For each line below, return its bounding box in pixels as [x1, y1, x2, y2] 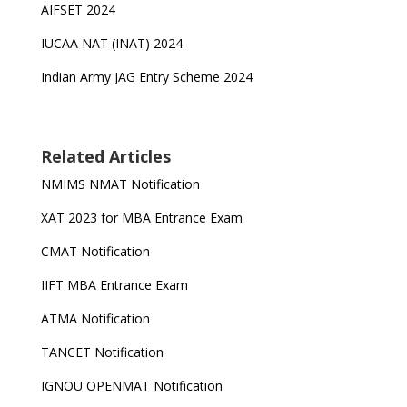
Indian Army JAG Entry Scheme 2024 [40, 68, 253, 85]
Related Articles [40, 145, 171, 167]
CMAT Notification [40, 243, 150, 260]
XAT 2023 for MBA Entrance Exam [40, 209, 243, 226]
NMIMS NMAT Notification [40, 175, 200, 193]
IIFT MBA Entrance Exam [40, 276, 188, 293]
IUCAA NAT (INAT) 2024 [40, 35, 183, 52]
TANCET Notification [40, 343, 164, 361]
